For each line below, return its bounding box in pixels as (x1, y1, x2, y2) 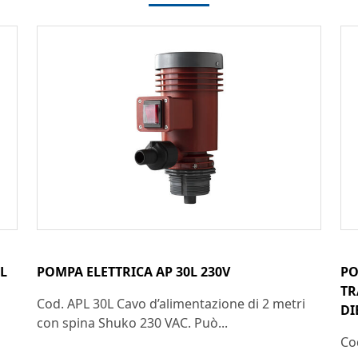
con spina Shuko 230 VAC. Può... (37, 313, 228, 332)
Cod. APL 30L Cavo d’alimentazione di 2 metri (37, 294, 305, 312)
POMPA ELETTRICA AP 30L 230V (37, 262, 230, 280)
